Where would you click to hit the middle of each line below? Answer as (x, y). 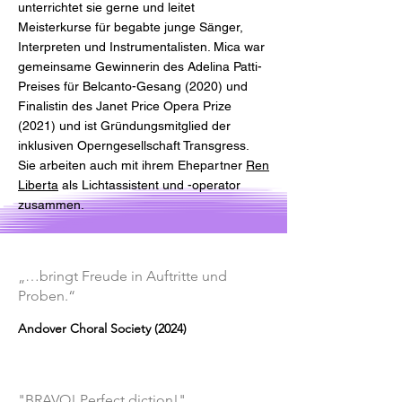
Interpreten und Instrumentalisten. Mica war (141, 47)
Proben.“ (47, 296)
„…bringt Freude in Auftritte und (122, 276)
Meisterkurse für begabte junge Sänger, (131, 27)
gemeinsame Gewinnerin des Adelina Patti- (140, 66)
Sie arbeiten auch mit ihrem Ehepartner (132, 165)
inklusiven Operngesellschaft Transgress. (133, 145)
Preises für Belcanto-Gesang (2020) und (133, 86)
